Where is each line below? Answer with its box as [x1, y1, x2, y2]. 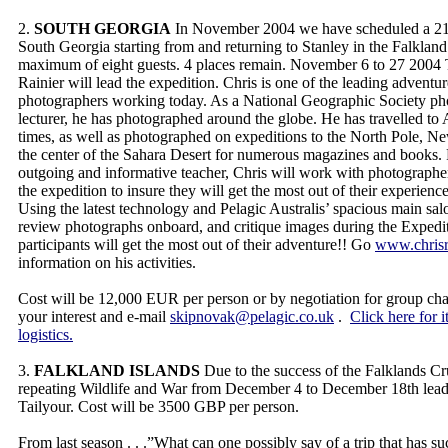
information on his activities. [18, 254, 200, 271]
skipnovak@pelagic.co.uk [170, 308, 334, 325]
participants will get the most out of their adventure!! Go [18, 236, 375, 253]
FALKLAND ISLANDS [34, 362, 200, 379]
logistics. [18, 326, 73, 343]
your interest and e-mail [18, 308, 170, 325]
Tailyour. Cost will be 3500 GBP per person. [18, 398, 303, 415]
